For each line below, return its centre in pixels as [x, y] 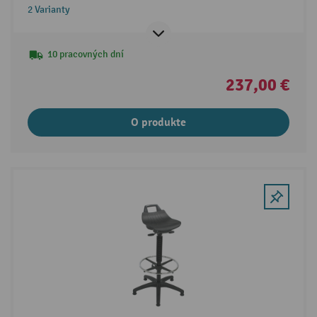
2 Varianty [48, 9]
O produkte [158, 122]
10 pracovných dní [85, 54]
